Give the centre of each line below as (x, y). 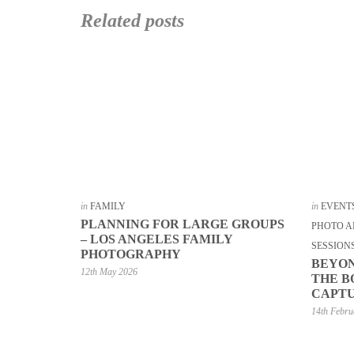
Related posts (132, 20)
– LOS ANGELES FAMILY (156, 239)
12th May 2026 (109, 271)
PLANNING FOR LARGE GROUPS (183, 224)
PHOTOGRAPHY (131, 254)
